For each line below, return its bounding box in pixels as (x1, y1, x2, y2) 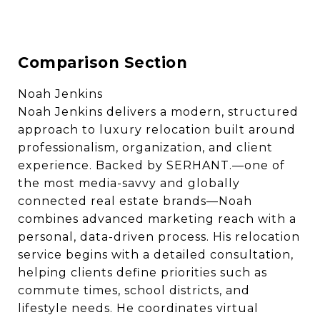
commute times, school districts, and (18, 284, 250, 297)
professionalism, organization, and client (18, 141, 273, 154)
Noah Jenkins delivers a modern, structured (18, 105, 299, 119)
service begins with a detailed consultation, (18, 248, 294, 261)
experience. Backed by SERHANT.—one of (18, 159, 285, 172)
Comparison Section (18, 54, 187, 71)
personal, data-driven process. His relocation (18, 230, 300, 244)
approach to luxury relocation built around (18, 123, 296, 136)
